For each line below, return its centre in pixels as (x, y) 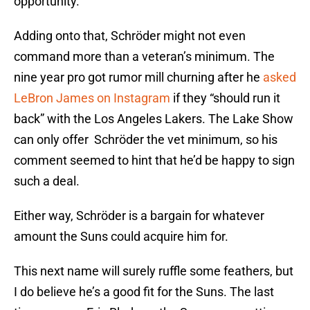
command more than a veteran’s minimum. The (144, 57)
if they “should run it (225, 98)
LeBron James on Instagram (92, 98)
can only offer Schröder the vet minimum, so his (146, 140)
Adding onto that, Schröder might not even (130, 36)
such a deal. (47, 181)
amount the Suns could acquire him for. (121, 237)
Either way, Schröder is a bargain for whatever (139, 216)
